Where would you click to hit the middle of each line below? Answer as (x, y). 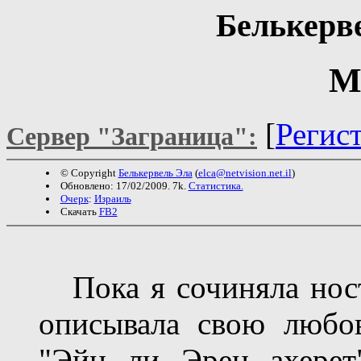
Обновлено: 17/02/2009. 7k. (124, 185)
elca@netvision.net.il (245, 172)
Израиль (112, 198)
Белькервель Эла (155, 172)
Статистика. (216, 185)
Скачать (79, 211)
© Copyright (89, 172)
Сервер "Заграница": (132, 136)
